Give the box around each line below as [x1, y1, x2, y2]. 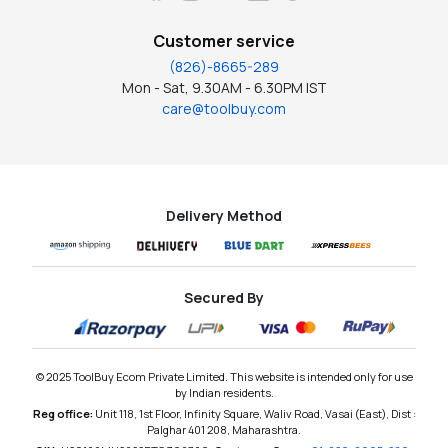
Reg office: [32, 405, 95, 421]
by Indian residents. [174, 384, 274, 400]
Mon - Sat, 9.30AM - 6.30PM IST [121, 77, 327, 97]
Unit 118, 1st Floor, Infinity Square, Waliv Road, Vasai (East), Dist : [94, 405, 416, 421]
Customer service [153, 29, 295, 52]
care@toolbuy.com [162, 98, 286, 118]
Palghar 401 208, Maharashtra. [147, 421, 301, 437]
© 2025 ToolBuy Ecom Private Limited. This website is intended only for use [35, 368, 413, 384]
